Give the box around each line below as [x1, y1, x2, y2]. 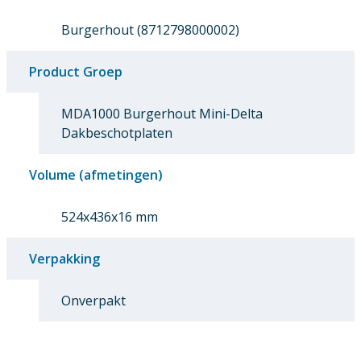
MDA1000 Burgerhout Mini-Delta [61, 105, 263, 123]
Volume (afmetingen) [29, 166, 163, 185]
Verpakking [29, 250, 100, 268]
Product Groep [29, 63, 122, 81]
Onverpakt [61, 292, 126, 310]
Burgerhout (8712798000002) [61, 21, 239, 39]
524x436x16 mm [61, 208, 158, 226]
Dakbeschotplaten [61, 124, 172, 143]
